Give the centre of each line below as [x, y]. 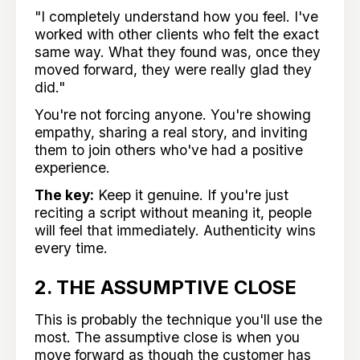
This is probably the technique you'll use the [179, 320]
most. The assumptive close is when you [168, 337]
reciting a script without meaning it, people [174, 213]
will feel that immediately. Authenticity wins [176, 231]
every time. [72, 248]
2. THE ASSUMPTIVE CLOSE [166, 287]
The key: [65, 195]
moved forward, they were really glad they [174, 70]
